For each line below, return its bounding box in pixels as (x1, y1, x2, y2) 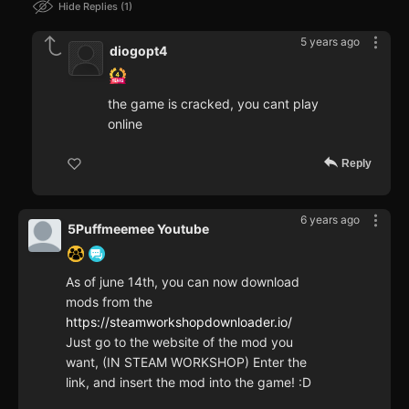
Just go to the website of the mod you (66, 334, 293, 351)
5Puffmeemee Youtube (68, 221, 209, 237)
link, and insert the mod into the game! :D (66, 374, 311, 391)
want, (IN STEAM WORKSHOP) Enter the (66, 354, 307, 371)
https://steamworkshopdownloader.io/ (66, 314, 292, 330)
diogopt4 (110, 43, 167, 59)
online (108, 116, 142, 132)
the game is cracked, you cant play (108, 96, 319, 112)
